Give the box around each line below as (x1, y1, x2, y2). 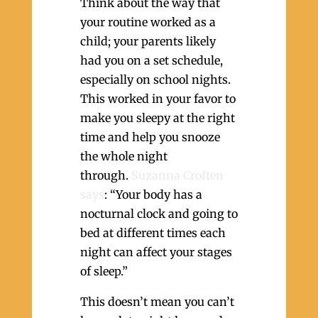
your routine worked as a (79, 15, 216, 29)
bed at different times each (79, 226, 226, 240)
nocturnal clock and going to (79, 207, 238, 221)
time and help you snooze (79, 130, 220, 144)
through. (79, 168, 131, 182)
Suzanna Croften (131, 168, 224, 182)
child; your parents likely (79, 34, 216, 48)
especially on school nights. (79, 72, 231, 87)
